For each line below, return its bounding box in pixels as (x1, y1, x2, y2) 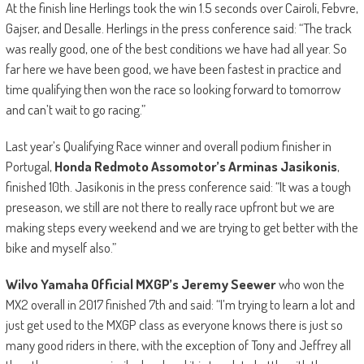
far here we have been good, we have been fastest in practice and (5, 59, 341, 77)
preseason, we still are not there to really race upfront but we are (5, 197, 335, 215)
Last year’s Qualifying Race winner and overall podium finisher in (5, 136, 331, 154)
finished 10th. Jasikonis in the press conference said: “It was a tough (5, 177, 351, 195)
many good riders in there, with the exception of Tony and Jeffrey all (5, 336, 351, 353)
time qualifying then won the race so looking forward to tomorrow (5, 80, 340, 97)
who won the (275, 275, 344, 292)
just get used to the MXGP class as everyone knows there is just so (5, 315, 343, 333)
